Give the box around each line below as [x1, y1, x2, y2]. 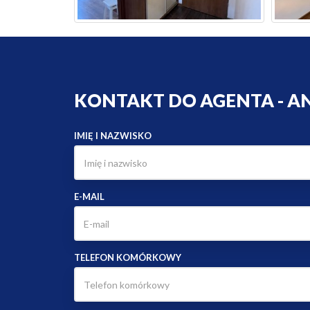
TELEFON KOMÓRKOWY [74, 252, 181, 264]
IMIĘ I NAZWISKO [74, 130, 152, 142]
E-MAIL [74, 191, 104, 203]
